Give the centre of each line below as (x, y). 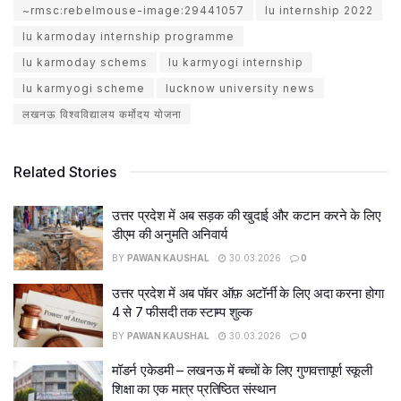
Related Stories (65, 172)
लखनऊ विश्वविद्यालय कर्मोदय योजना (102, 114)
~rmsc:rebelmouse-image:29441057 (133, 10)
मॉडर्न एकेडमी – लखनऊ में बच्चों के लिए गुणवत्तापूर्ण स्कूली (242, 370)
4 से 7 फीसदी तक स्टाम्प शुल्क (182, 311)
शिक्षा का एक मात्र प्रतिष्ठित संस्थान (194, 389)
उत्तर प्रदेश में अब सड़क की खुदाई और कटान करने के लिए (247, 215)
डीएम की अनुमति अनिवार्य (170, 234)
